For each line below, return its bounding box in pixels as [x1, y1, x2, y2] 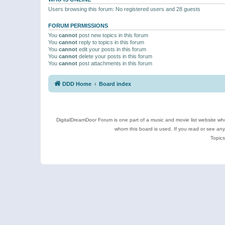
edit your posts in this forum [77, 46, 146, 52]
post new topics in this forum [77, 32, 148, 38]
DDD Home [62, 81, 91, 87]
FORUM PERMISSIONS [48, 22, 108, 29]
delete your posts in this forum [77, 53, 152, 59]
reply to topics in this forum [77, 39, 144, 45]
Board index [99, 81, 131, 87]
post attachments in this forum [77, 60, 152, 66]
